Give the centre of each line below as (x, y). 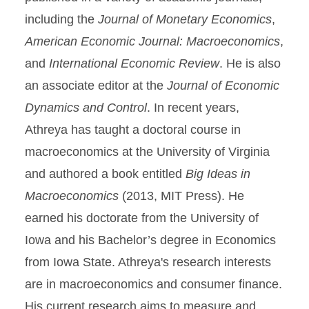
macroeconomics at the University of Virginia (147, 151)
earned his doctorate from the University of (142, 218)
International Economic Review (134, 63)
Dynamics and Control (86, 107)
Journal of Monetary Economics (185, 19)
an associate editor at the (96, 85)
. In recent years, (193, 107)
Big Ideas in (218, 173)
